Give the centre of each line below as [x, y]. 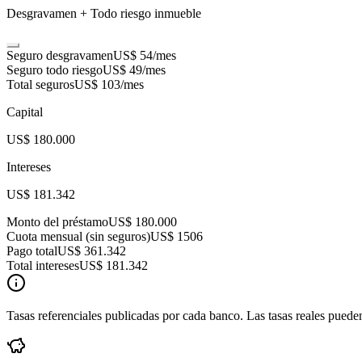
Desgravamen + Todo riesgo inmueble [104, 14]
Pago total [32, 251]
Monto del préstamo [57, 222]
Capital [25, 112]
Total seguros [40, 85]
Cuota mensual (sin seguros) [78, 237]
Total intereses [43, 266]
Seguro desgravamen [60, 56]
